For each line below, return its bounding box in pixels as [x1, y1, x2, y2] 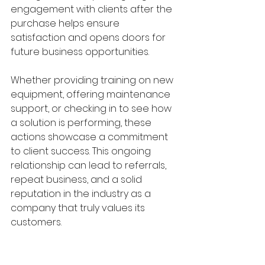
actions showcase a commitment [11, 130, 170, 144]
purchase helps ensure [11, 17, 122, 30]
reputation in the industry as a [11, 187, 153, 201]
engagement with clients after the [11, 2, 174, 16]
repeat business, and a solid [11, 173, 144, 186]
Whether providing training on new [11, 73, 176, 87]
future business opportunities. [11, 45, 149, 59]
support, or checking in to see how [11, 102, 174, 115]
